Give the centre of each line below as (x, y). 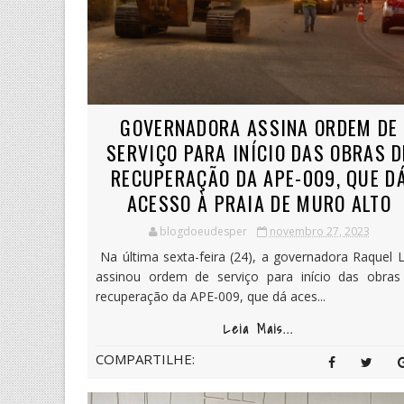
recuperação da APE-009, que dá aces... (211, 296)
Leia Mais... (259, 329)
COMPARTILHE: (145, 358)
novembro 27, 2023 (319, 231)
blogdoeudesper (203, 231)
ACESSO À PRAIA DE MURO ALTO (259, 202)
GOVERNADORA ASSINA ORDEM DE (259, 127)
